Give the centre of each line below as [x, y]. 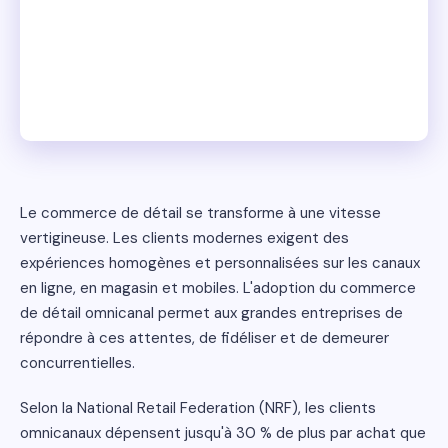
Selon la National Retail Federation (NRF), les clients [198, 408]
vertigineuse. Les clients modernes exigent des [184, 238]
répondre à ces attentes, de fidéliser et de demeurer [204, 338]
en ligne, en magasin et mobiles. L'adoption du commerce [218, 288]
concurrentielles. [77, 363]
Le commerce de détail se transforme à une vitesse [200, 213]
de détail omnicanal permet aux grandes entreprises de [211, 313]
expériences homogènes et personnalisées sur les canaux [220, 263]
